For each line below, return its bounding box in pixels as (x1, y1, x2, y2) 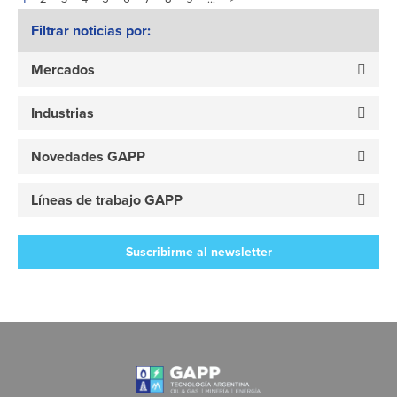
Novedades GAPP (31, 146, 145, 167)
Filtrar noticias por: (31, 20, 151, 42)
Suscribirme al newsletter (125, 243, 272, 261)
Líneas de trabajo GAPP (31, 190, 183, 211)
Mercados (31, 59, 95, 81)
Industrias (31, 103, 94, 124)
